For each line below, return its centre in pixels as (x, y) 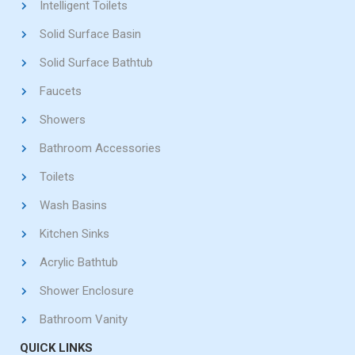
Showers (63, 120)
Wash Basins (73, 205)
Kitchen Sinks (74, 234)
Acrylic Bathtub (79, 262)
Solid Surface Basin (90, 34)
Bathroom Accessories (100, 148)
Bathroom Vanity (84, 319)
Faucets (61, 91)
